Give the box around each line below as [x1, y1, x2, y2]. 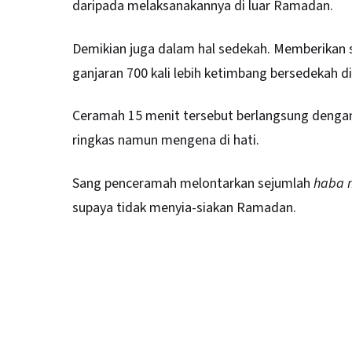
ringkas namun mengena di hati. [72, 130, 259, 151]
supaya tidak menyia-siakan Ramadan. [72, 197, 296, 218]
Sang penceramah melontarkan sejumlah [72, 173, 313, 193]
